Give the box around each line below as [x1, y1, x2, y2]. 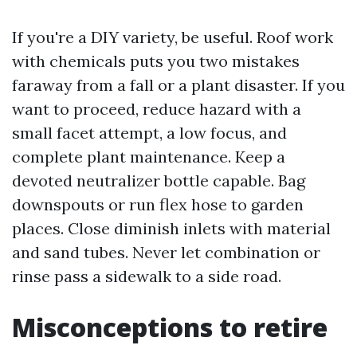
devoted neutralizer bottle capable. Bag [12, 171, 305, 190]
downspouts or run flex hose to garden [12, 194, 304, 214]
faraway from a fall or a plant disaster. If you [12, 75, 345, 95]
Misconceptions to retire [12, 310, 328, 344]
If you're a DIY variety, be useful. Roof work [12, 27, 333, 47]
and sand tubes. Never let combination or [12, 242, 320, 262]
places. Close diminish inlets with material [12, 218, 331, 238]
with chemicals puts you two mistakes [12, 51, 300, 71]
